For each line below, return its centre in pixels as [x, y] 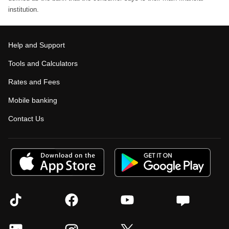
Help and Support [37, 45]
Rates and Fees [34, 82]
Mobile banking [33, 100]
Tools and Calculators [43, 63]
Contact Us [26, 119]
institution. [24, 9]
